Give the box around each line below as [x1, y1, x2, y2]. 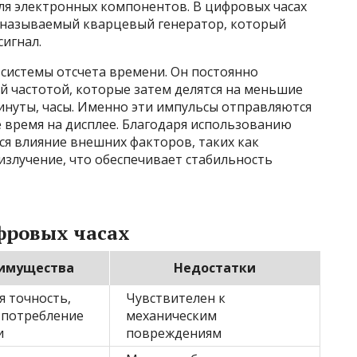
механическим [126, 307, 217, 325]
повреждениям [126, 324, 222, 343]
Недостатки [174, 259, 256, 277]
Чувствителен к [126, 289, 226, 308]
